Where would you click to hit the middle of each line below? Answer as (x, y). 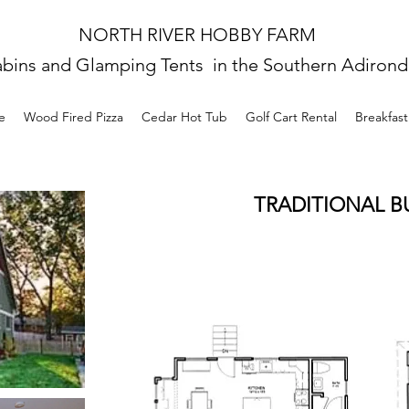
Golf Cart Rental (291, 116)
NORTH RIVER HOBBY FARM (197, 35)
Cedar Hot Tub (184, 116)
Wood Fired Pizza (73, 116)
